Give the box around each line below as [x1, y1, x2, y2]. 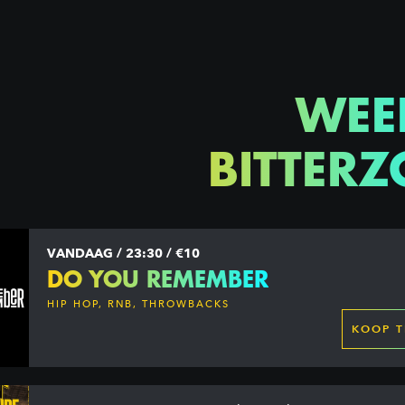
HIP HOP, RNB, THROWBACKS [47, 298, 231, 310]
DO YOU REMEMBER [47, 264, 269, 293]
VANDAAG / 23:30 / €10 [47, 246, 201, 260]
